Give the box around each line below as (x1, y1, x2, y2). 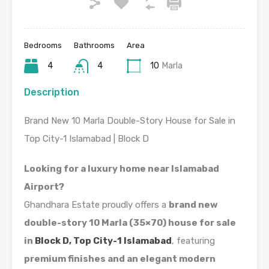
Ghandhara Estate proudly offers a (24, 199, 169, 211)
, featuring (172, 235, 215, 247)
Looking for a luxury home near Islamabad (24, 163, 219, 175)
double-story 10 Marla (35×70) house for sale (24, 217, 236, 229)
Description (24, 86, 79, 98)
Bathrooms (74, 41, 115, 50)
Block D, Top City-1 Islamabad (35, 235, 172, 247)
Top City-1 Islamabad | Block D (24, 133, 149, 145)
